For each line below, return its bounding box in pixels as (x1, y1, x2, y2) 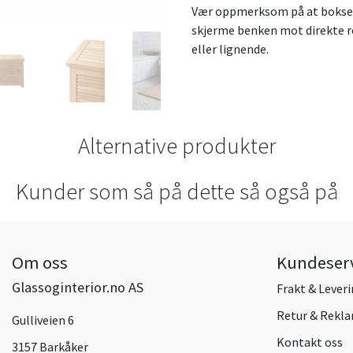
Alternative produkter (77, 131, 276, 160)
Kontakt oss (277, 333, 343, 350)
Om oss (12, 251, 68, 273)
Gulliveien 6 (12, 311, 74, 328)
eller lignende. (191, 40, 269, 57)
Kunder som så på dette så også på (15, 176, 338, 206)
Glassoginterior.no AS (12, 277, 143, 296)
